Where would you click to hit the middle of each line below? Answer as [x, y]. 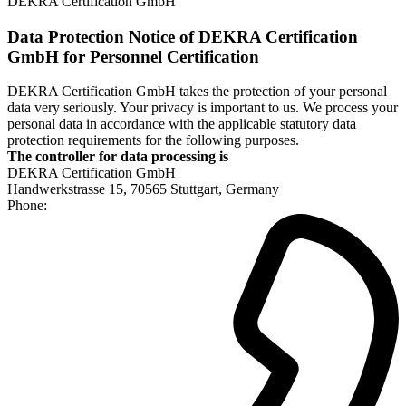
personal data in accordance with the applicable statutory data [182, 124]
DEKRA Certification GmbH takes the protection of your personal [197, 92]
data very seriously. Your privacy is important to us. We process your [203, 108]
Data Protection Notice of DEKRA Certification [183, 36]
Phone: [27, 206]
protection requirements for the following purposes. [153, 140]
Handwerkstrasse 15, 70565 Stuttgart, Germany [143, 189]
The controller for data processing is [118, 157]
